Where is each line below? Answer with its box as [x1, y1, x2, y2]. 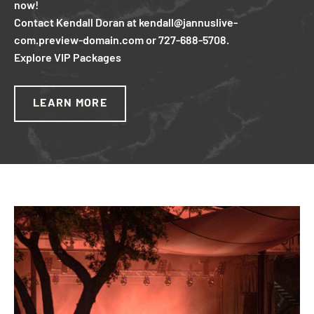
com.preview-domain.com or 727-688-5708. [14, 36, 229, 48]
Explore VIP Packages [14, 53, 121, 65]
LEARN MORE [33, 97, 107, 109]
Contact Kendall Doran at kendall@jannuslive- [14, 18, 238, 30]
